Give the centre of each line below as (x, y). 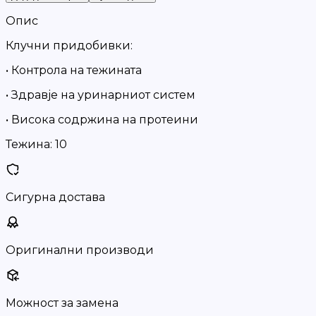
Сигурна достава (55, 197)
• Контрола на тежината (74, 70)
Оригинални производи (80, 250)
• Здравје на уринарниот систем (101, 95)
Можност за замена (62, 303)
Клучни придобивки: (69, 45)
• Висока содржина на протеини (102, 120)
